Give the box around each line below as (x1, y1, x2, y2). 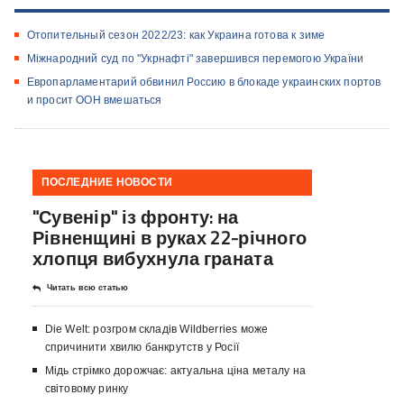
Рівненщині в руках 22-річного (32, 224, 308, 252)
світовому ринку (44, 382, 129, 396)
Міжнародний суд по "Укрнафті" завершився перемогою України (26, 52, 364, 66)
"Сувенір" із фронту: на (32, 203, 239, 232)
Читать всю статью (46, 283, 129, 293)
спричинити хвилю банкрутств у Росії (44, 341, 239, 354)
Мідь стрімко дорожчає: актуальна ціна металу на (44, 364, 307, 378)
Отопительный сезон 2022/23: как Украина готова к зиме (26, 29, 326, 42)
